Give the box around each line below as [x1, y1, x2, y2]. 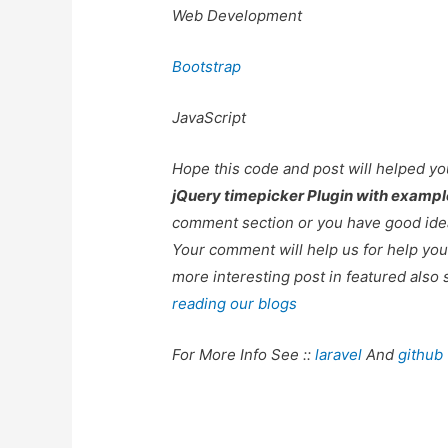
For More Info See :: [172, 344, 316, 364]
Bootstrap [172, 56, 242, 76]
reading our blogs [172, 293, 298, 313]
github [398, 344, 444, 364]
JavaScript [172, 107, 247, 127]
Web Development [172, 5, 303, 25]
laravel [315, 344, 363, 364]
